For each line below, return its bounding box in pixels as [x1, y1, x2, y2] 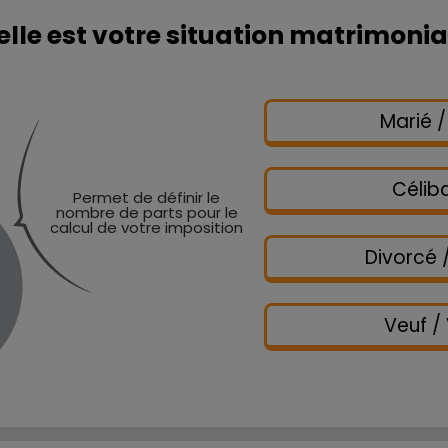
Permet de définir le [73, 186, 220, 208]
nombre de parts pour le [55, 201, 238, 223]
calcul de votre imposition [50, 216, 243, 238]
